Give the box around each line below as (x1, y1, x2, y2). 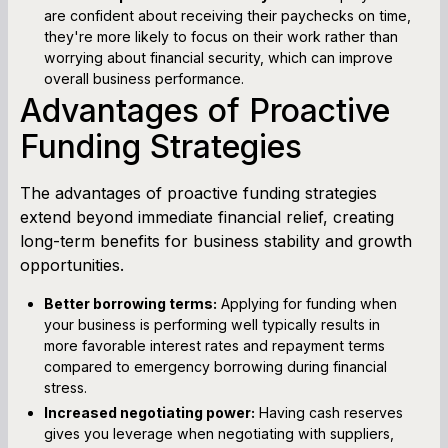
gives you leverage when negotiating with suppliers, (44, 424, 394, 442)
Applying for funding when (217, 294, 397, 312)
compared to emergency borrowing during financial (44, 357, 387, 375)
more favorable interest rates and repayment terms (44, 336, 385, 354)
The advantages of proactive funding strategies (20, 182, 377, 203)
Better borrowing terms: (44, 294, 217, 312)
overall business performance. (44, 69, 244, 87)
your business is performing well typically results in (44, 315, 380, 333)
